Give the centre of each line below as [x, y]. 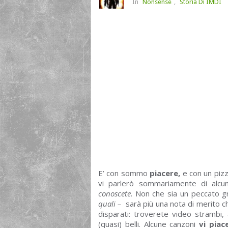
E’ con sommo [124, 173]
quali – [110, 204]
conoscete [115, 193]
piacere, [165, 173]
